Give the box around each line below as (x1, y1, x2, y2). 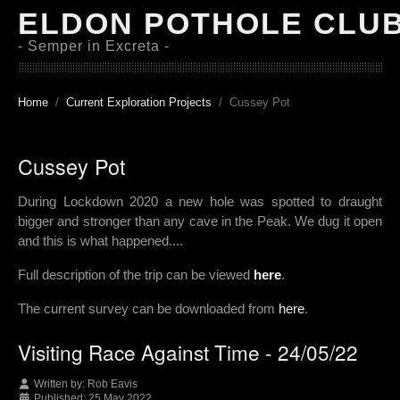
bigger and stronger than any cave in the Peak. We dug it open (18, 213, 382, 229)
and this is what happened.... (18, 233, 183, 249)
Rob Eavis (87, 378, 137, 391)
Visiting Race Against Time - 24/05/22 (18, 337, 358, 366)
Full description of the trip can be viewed (18, 267, 250, 283)
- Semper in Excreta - (18, 38, 170, 54)
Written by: (31, 378, 87, 391)
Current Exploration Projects (66, 96, 212, 109)
